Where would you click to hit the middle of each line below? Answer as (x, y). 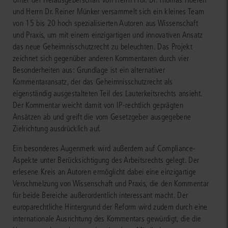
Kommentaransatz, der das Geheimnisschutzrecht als (93, 81)
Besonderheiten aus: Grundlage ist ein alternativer (89, 70)
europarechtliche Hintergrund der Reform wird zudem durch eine (110, 207)
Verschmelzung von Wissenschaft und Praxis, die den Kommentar (111, 183)
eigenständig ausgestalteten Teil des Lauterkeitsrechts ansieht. (108, 93)
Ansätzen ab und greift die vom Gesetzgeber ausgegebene (102, 117)
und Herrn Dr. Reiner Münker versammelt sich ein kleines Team (109, 11)
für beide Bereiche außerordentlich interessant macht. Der (101, 195)
